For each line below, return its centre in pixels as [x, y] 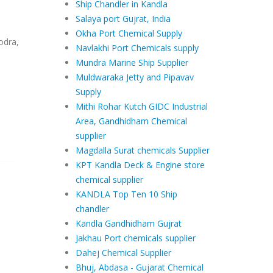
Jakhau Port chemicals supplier [135, 238]
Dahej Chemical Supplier [123, 253]
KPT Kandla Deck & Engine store [140, 165]
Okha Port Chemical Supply [129, 33]
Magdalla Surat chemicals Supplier [142, 150]
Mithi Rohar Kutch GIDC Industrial [141, 106]
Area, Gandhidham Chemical [131, 121]
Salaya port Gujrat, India [123, 19]
